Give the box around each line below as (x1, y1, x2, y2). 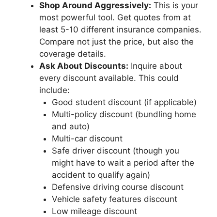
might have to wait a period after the (51, 158, 194, 168)
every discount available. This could (39, 73, 179, 83)
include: (39, 85, 70, 95)
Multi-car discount (51, 134, 123, 143)
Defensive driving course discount (51, 182, 184, 192)
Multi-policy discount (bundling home (51, 109, 196, 119)
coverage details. (39, 49, 106, 59)
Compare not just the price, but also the (39, 37, 194, 46)
